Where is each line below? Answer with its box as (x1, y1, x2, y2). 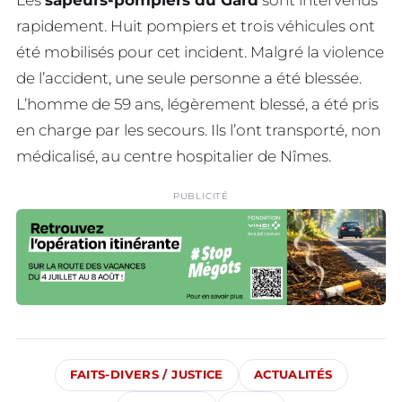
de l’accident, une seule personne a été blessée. (16, 69, 362, 88)
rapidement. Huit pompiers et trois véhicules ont (16, 17, 375, 36)
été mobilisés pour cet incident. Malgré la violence (16, 43, 384, 62)
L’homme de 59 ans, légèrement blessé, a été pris (16, 95, 379, 114)
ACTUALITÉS (253, 368, 333, 382)
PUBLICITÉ (172, 190, 230, 203)
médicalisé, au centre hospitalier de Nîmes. (16, 147, 331, 166)
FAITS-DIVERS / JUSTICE (69, 368, 223, 382)
